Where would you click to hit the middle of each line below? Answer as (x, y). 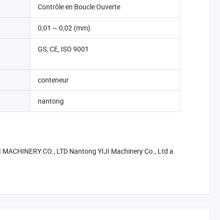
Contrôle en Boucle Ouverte (79, 7)
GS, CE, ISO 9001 (63, 49)
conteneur (53, 80)
